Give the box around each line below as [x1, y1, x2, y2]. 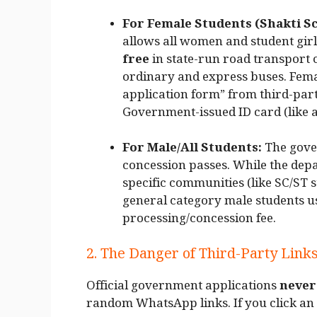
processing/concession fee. [122, 212, 276, 231]
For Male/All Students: [122, 141, 262, 161]
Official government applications [86, 278, 279, 298]
